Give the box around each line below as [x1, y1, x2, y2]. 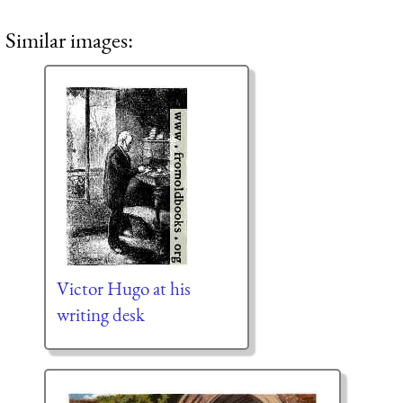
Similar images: [5, 25, 133, 55]
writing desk [56, 302, 145, 327]
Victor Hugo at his [56, 276, 191, 301]
